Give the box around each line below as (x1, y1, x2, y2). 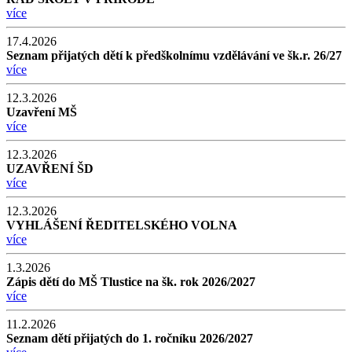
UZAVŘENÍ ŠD (6, 161, 93, 175)
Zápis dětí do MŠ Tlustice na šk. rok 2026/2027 (6, 274, 255, 288)
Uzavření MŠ (6, 104, 77, 119)
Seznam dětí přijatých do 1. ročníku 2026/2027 (6, 331, 253, 345)
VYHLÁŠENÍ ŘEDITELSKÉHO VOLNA (6, 218, 237, 232)
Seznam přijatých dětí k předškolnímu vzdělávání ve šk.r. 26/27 (6, 48, 342, 62)
